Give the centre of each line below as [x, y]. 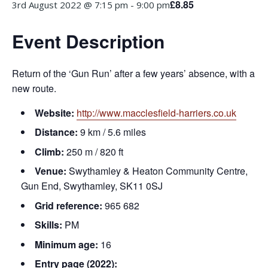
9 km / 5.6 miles [112, 132]
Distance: [56, 132]
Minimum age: [66, 244]
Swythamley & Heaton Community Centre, [157, 171]
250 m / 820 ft [94, 151]
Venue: [51, 171]
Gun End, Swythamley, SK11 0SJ [92, 186]
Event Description [88, 41]
